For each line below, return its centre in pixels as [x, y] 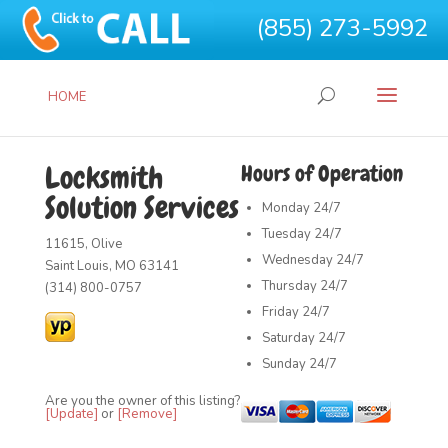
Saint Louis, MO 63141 [111, 266]
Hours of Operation [322, 173]
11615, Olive [83, 244]
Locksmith [103, 178]
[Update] [71, 414]
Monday [286, 208]
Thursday [290, 286]
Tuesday [287, 234]
